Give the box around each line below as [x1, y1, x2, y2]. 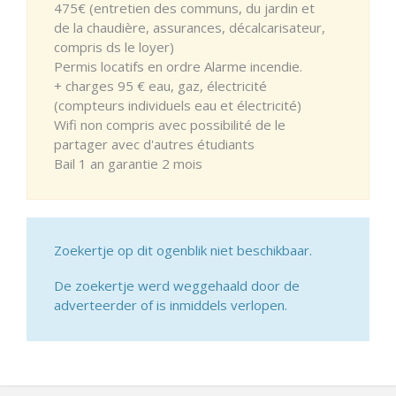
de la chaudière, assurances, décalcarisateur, [54, 18, 325, 36]
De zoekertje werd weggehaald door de [54, 276, 300, 294]
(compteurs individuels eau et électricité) [54, 95, 301, 114]
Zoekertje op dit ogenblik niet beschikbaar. [54, 240, 312, 259]
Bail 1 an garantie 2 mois [54, 154, 202, 172]
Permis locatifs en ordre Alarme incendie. [54, 57, 302, 75]
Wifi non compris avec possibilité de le [54, 115, 286, 133]
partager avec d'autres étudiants [54, 134, 255, 153]
